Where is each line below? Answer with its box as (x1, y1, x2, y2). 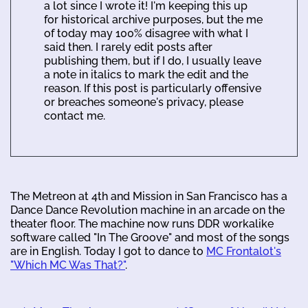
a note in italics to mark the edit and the (44, 67, 248, 81)
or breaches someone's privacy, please (44, 95, 243, 109)
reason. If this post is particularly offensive (44, 81, 261, 95)
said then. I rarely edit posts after (44, 40, 212, 54)
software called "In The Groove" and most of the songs (10, 230, 289, 244)
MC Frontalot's (206, 244, 281, 258)
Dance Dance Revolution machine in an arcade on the (10, 203, 285, 217)
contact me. (44, 109, 105, 122)
